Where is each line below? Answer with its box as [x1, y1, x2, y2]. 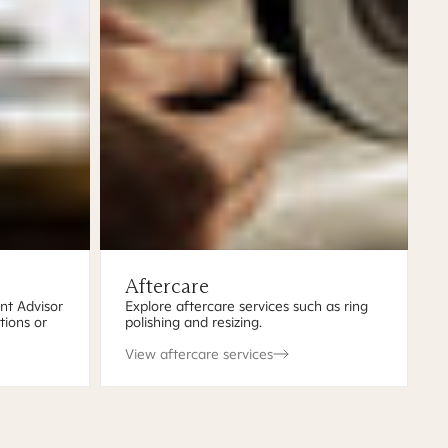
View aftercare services [124, 345, 273, 363]
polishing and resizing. [124, 313, 262, 331]
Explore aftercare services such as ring [124, 297, 368, 315]
